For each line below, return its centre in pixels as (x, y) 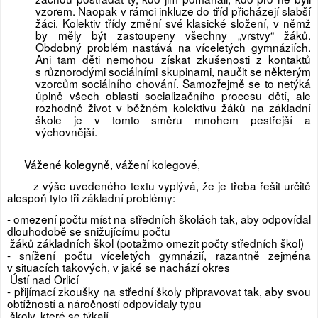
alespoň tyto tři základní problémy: (91, 197)
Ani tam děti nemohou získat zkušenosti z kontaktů (173, 59)
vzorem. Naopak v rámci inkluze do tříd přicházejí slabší (173, 11)
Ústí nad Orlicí (43, 279)
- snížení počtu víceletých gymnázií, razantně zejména (159, 255)
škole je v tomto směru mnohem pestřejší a (173, 120)
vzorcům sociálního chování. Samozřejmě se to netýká (173, 83)
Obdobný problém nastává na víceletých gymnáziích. (173, 47)
